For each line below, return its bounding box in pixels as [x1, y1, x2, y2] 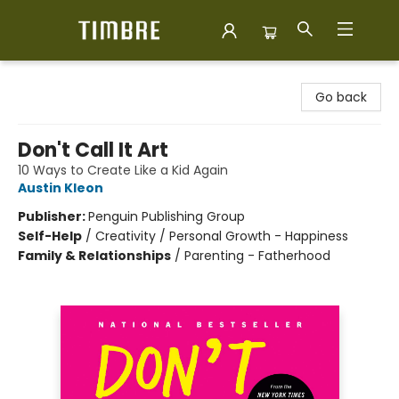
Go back [315, 88, 367, 106]
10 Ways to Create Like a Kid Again [18, 161, 228, 179]
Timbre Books [13, 69, 97, 86]
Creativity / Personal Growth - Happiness [95, 227, 348, 245]
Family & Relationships [18, 247, 171, 265]
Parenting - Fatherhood [184, 247, 330, 265]
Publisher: [18, 208, 88, 225]
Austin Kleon [18, 179, 103, 197]
